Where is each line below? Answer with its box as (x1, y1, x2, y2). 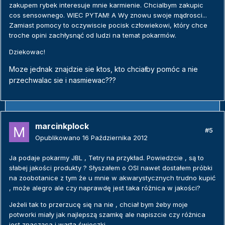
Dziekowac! (9, 47, 45, 56)
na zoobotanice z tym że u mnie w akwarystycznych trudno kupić (9, 174, 215, 182)
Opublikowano (35, 134, 82, 142)
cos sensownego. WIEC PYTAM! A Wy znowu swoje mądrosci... (9, 11, 207, 19)
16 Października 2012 (82, 134, 148, 142)
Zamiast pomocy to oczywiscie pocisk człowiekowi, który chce (9, 21, 207, 29)
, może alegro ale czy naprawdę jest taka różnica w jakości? (9, 184, 200, 192)
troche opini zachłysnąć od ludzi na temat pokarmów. (9, 31, 176, 39)
